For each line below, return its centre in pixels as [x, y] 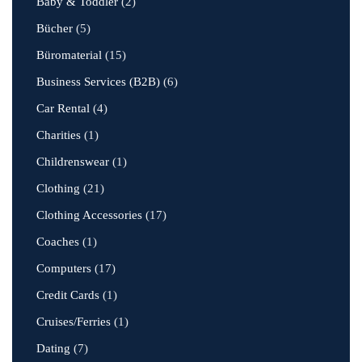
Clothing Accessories [89, 215]
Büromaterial [69, 55]
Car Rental [63, 108]
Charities [59, 135]
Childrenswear [73, 162]
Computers [64, 268]
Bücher [55, 28]
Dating [53, 348]
